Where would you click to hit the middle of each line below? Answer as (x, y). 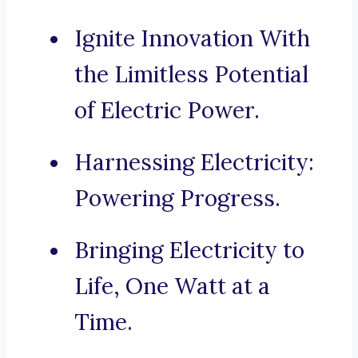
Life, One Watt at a (172, 286)
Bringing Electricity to (189, 251)
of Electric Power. (167, 111)
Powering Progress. (177, 199)
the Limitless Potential (191, 75)
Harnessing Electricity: (194, 163)
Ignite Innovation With (192, 39)
